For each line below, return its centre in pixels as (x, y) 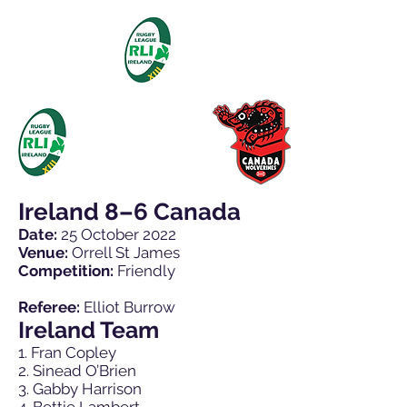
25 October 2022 (117, 234)
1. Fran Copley (67, 352)
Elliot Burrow (128, 307)
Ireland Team (89, 330)
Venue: (43, 253)
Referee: (49, 307)
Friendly (144, 271)
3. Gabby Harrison (80, 389)
